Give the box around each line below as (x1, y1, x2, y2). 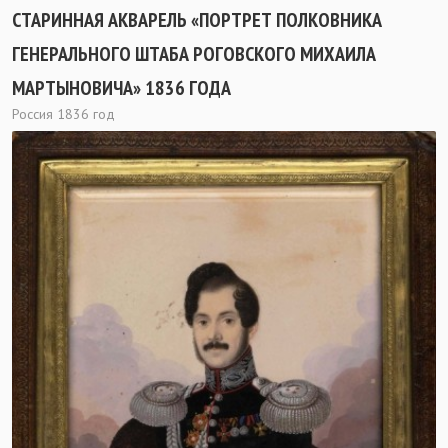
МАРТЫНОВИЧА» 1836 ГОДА (12, 74, 231, 101)
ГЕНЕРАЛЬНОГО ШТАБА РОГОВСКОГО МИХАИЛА (12, 40, 376, 67)
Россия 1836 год (12, 104, 115, 123)
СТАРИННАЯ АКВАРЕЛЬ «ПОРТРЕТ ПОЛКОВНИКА (12, 6, 382, 33)
